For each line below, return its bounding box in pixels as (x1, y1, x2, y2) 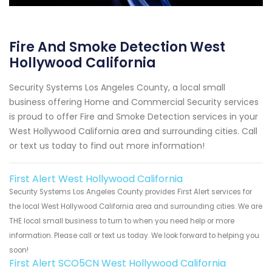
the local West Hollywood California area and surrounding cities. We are (9, 201, 262, 211)
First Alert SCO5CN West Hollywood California (9, 256, 226, 270)
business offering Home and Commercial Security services (9, 95, 259, 108)
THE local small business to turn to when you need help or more (9, 216, 234, 226)
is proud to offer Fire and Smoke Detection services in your (9, 110, 258, 123)
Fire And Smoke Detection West (9, 37, 225, 56)
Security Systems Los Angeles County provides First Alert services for (9, 186, 252, 197)
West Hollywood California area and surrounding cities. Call (9, 124, 257, 137)
